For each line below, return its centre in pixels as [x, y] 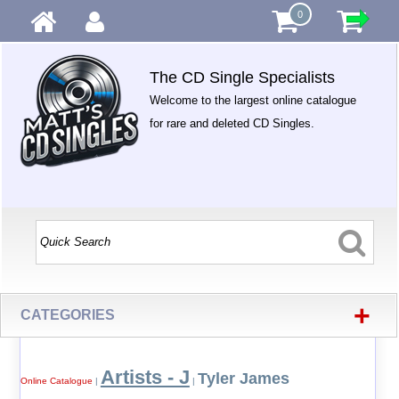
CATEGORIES [68, 315]
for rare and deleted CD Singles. [232, 123]
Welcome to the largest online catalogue [253, 100]
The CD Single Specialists [243, 77]
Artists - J [145, 377]
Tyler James [243, 379]
